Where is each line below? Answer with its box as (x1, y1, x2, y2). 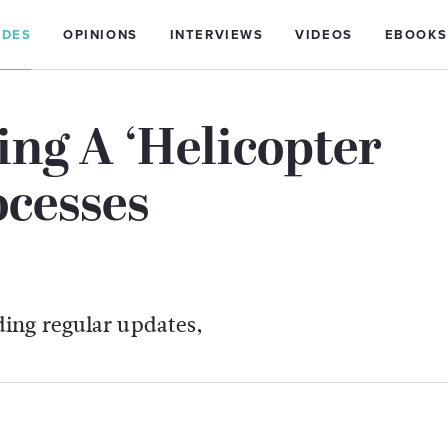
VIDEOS (295, 27, 353, 43)
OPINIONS (63, 27, 138, 43)
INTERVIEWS (169, 27, 264, 43)
